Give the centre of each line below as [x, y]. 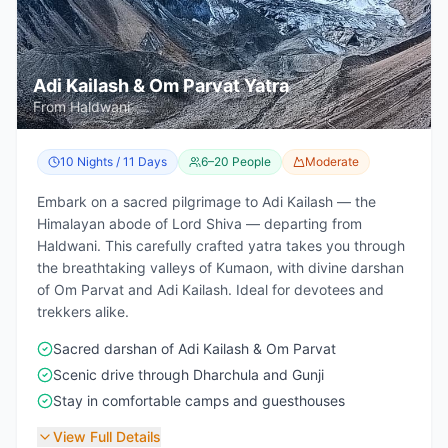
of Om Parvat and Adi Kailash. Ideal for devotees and [210, 289]
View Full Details [107, 436]
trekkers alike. [83, 311]
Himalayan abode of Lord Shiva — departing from [199, 223]
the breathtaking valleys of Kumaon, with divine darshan [220, 267]
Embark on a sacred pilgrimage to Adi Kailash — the [206, 201]
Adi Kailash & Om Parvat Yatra [161, 85]
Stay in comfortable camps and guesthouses [199, 400]
